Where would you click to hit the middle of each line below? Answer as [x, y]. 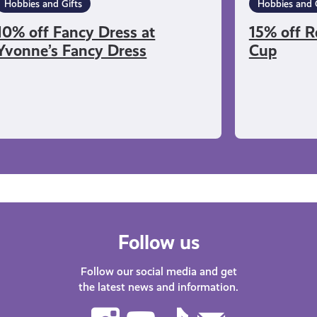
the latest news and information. [158, 287]
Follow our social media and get [158, 271]
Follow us [158, 242]
